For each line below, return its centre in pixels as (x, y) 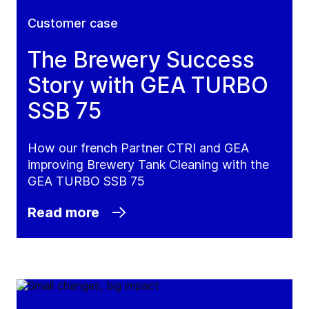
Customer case (73, 23)
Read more (63, 213)
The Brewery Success (141, 60)
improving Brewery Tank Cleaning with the (148, 165)
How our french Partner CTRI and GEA (138, 148)
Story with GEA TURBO (148, 86)
